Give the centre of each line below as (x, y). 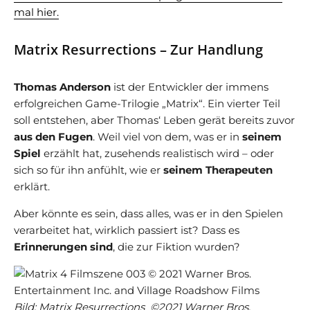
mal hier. (36, 12)
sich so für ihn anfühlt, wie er (89, 170)
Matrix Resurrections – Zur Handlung (138, 49)
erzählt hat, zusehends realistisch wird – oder (157, 153)
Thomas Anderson (62, 86)
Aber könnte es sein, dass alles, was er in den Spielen (148, 213)
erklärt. (32, 186)
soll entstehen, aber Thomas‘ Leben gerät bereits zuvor (154, 120)
